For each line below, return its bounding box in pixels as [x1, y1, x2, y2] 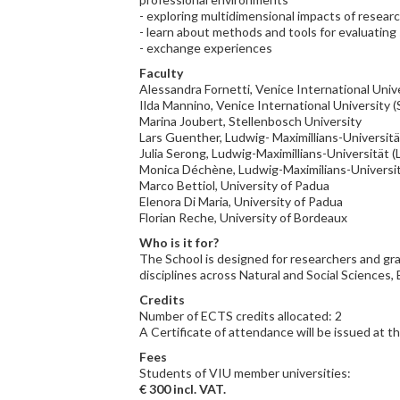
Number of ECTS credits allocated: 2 [139, 308, 342, 323]
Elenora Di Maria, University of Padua [139, 194, 343, 209]
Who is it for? [139, 235, 219, 250]
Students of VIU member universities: [139, 365, 351, 380]
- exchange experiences [139, 40, 272, 55]
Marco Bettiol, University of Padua [139, 178, 329, 193]
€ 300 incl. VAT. [139, 381, 226, 396]
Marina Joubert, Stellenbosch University [139, 113, 364, 129]
